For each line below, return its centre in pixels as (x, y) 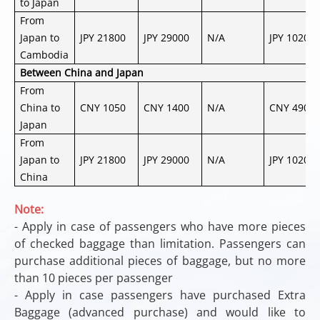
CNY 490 (290, 107)
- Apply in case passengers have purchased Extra (160, 295)
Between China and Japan (82, 72)
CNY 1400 (167, 107)
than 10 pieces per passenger (94, 278)
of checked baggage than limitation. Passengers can (160, 244)
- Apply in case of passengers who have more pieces (160, 226)
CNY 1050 (103, 107)
